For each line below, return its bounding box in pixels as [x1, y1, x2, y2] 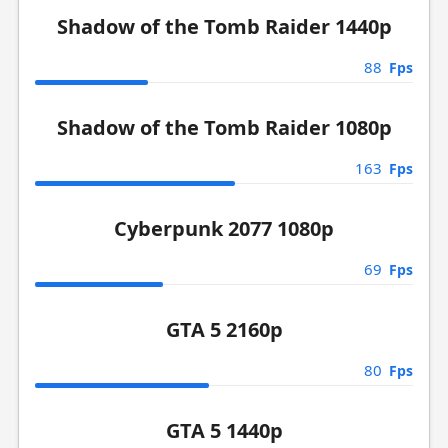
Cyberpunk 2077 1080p [114, 215, 334, 242]
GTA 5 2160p [165, 316, 283, 343]
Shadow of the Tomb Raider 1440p [56, 13, 392, 40]
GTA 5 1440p [165, 417, 283, 444]
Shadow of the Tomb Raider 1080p [56, 114, 392, 141]
